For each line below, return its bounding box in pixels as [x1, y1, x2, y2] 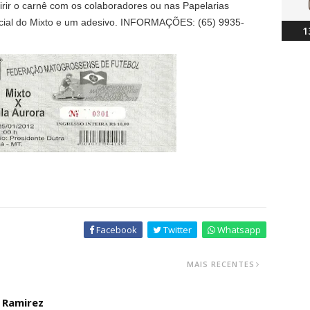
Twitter [161, 224, 192, 236]
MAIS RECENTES [187, 259, 255, 269]
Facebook [94, 224, 137, 236]
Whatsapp [215, 224, 261, 236]
